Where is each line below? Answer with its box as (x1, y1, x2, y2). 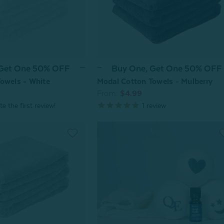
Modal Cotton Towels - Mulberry (96, 77, 213, 86)
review (144, 101, 166, 110)
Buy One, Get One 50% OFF (111, 63, 222, 74)
